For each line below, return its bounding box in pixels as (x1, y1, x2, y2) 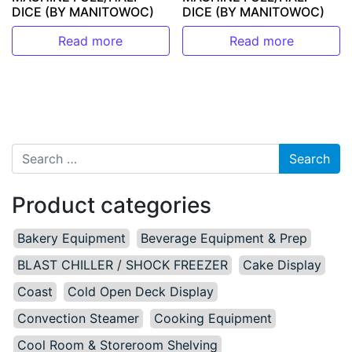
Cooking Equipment (154, 310, 272, 326)
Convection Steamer (17, 310, 139, 326)
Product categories (12, 191, 211, 218)
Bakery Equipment (17, 229, 126, 246)
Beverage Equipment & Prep (141, 229, 307, 246)
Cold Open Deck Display (68, 283, 214, 299)
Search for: (11, 144, 76, 160)
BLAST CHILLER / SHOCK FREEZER (17, 256, 228, 273)
